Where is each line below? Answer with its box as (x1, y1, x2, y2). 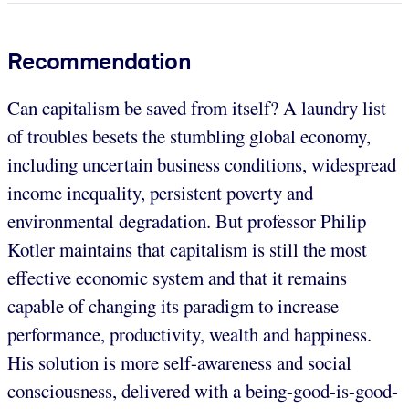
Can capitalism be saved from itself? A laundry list (7, 94, 386, 121)
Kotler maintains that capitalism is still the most (7, 236, 367, 262)
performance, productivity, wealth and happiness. (7, 320, 372, 347)
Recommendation (7, 47, 192, 75)
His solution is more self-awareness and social (7, 349, 351, 375)
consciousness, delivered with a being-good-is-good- (7, 377, 398, 404)
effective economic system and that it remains (7, 264, 347, 290)
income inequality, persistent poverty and (7, 179, 313, 205)
